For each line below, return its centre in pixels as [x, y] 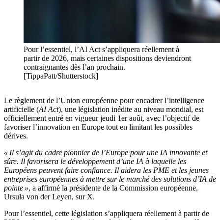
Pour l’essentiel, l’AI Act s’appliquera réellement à [101, 50]
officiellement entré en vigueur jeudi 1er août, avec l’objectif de [102, 118]
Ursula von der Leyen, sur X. [49, 197]
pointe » [16, 188]
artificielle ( [21, 110]
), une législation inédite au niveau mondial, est [131, 110]
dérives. [16, 136]
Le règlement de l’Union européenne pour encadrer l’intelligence [104, 101]
